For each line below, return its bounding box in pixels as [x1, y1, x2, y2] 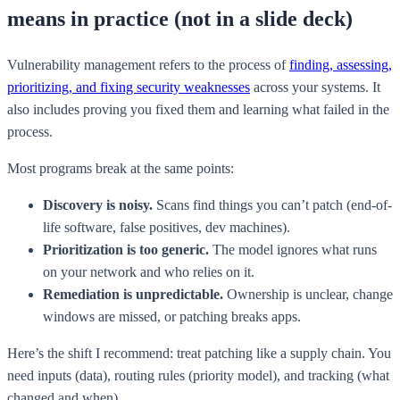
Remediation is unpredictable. [43, 286, 223, 302]
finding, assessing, [289, 56, 392, 72]
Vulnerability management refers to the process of [7, 56, 289, 72]
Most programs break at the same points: [7, 160, 234, 176]
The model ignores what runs [209, 241, 377, 257]
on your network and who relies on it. [43, 263, 254, 279]
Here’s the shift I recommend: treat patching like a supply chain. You [7, 345, 391, 361]
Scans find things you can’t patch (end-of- [153, 196, 392, 212]
